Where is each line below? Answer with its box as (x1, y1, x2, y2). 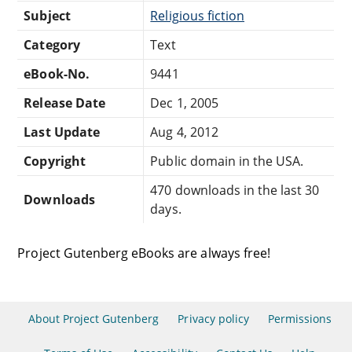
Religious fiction (150, 6, 245, 24)
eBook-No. (24, 64, 90, 82)
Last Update (24, 123, 100, 141)
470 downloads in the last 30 (150, 181, 320, 199)
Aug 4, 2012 (150, 123, 218, 141)
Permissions (268, 311, 332, 326)
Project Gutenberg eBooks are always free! (17, 244, 270, 262)
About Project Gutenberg (27, 311, 159, 326)
